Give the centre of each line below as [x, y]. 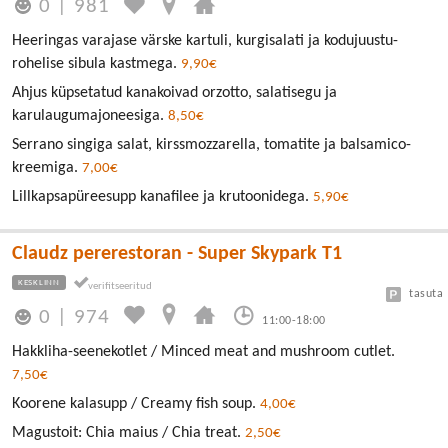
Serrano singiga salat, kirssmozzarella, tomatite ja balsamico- [211, 145]
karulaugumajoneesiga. [90, 116]
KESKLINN [39, 283]
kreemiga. [47, 168]
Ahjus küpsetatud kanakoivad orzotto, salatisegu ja [174, 93]
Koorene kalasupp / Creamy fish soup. [136, 403]
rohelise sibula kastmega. [96, 64]
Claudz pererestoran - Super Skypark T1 [177, 254]
